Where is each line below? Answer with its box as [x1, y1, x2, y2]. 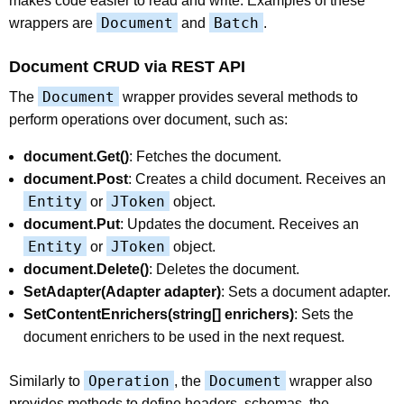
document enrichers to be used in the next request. [23, 328, 344, 344]
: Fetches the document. [129, 148, 281, 164]
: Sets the [294, 306, 353, 322]
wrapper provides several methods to [119, 88, 358, 105]
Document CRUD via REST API [9, 57, 245, 76]
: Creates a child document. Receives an [128, 170, 386, 187]
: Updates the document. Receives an [120, 216, 359, 232]
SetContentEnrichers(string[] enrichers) [23, 306, 294, 322]
